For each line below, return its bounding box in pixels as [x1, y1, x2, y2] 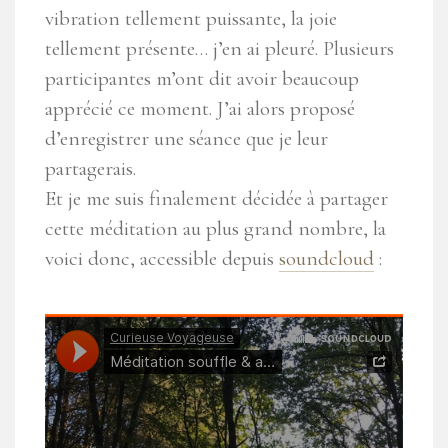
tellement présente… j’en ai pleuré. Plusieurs [45, 36, 394, 62]
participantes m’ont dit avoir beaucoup [45, 66, 359, 92]
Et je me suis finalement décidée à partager [45, 186, 388, 212]
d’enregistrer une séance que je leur [45, 126, 328, 152]
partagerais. [45, 156, 136, 182]
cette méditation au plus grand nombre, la [45, 216, 386, 242]
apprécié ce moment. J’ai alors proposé [45, 96, 355, 122]
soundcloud [279, 246, 374, 272]
